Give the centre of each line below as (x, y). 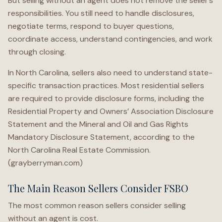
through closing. (37, 52)
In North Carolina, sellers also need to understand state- (110, 73)
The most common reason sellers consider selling (97, 205)
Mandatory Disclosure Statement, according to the (101, 137)
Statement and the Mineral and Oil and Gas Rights (98, 124)
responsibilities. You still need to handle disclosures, (101, 13)
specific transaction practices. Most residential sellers (106, 85)
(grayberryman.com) (45, 163)
